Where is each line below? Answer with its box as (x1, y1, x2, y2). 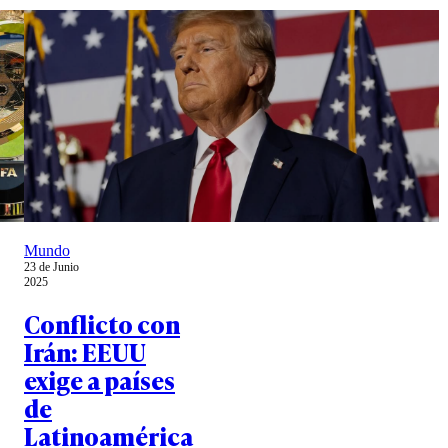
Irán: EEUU (24, 334, 146, 370)
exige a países (24, 362, 175, 398)
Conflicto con (24, 306, 180, 342)
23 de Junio (24, 260, 79, 275)
